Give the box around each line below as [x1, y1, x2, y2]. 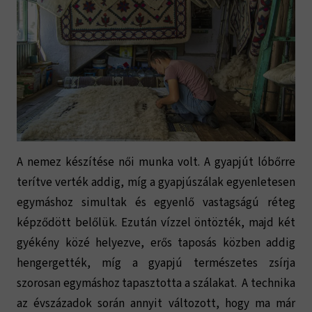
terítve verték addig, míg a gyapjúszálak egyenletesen [17, 174, 295, 192]
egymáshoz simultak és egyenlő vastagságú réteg [17, 194, 295, 212]
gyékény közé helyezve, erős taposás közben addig [17, 235, 295, 252]
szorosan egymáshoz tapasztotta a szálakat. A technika [17, 275, 295, 292]
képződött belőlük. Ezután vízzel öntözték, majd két [17, 214, 295, 232]
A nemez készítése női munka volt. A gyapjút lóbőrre [17, 154, 295, 171]
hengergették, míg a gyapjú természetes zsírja [17, 255, 295, 272]
